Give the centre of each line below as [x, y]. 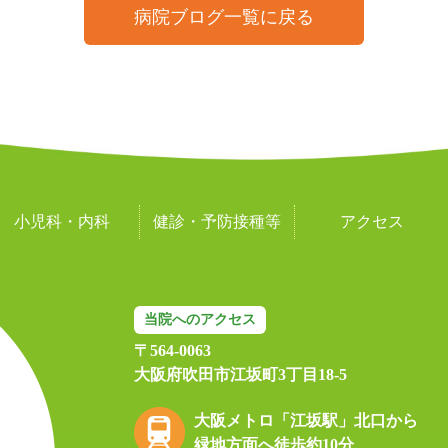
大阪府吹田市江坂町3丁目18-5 [240, 374]
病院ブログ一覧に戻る [224, 16]
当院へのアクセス [200, 319]
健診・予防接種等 [217, 221]
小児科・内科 [62, 221]
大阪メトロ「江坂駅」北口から [306, 420]
